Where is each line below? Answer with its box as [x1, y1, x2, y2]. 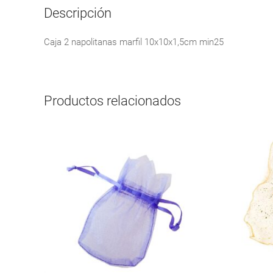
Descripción [44, 5, 112, 21]
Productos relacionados [44, 93, 181, 108]
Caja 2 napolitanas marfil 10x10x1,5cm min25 [44, 37, 224, 48]
